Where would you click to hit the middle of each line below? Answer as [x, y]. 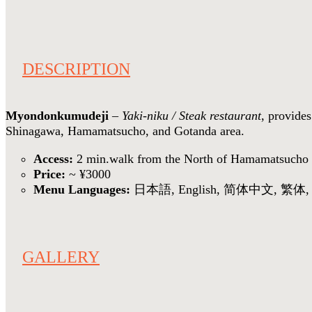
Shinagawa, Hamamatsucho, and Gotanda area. [125, 131]
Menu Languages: [82, 189]
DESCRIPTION [76, 69]
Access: [53, 159]
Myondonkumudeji [57, 116]
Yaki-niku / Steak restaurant [192, 116]
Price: [49, 174]
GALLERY [61, 257]
